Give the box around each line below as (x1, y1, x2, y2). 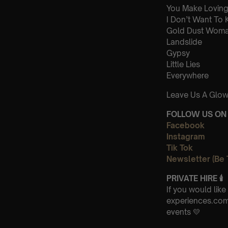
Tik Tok (166, 142, 193, 153)
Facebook (166, 120, 205, 130)
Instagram (166, 131, 205, 141)
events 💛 (166, 207, 201, 217)
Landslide (166, 37, 202, 47)
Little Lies (166, 59, 200, 69)
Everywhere (166, 70, 209, 80)
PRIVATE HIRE (166, 173, 217, 183)
